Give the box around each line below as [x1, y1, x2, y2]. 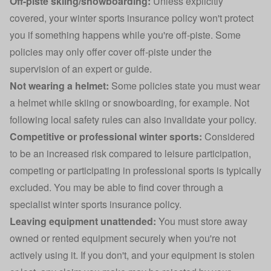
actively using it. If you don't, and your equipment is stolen [10, 247, 255, 262]
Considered [204, 129, 255, 143]
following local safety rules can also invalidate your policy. [10, 112, 256, 126]
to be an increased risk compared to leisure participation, [10, 146, 251, 160]
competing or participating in [10, 163, 133, 177]
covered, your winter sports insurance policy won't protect [10, 10, 253, 25]
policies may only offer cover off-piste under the [10, 44, 212, 59]
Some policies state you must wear [109, 78, 260, 93]
